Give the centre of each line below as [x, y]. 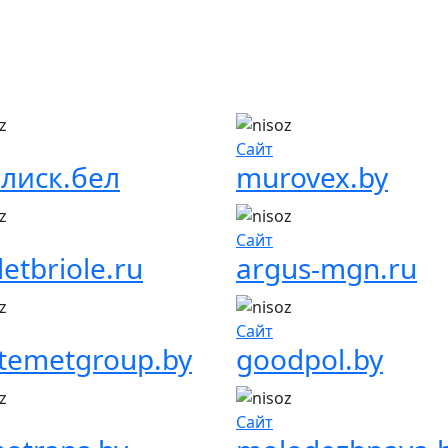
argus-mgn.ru [326, 268]
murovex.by [312, 177]
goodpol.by [309, 358]
